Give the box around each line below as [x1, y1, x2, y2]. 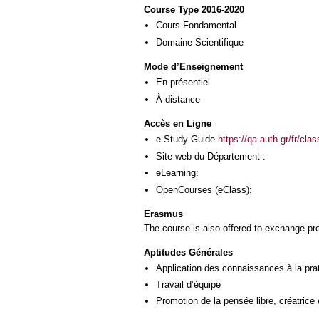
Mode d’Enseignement [144, 61, 243, 73]
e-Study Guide [156, 134, 218, 145]
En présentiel [156, 77, 210, 88]
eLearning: [156, 167, 199, 179]
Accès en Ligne [144, 118, 211, 130]
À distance [156, 93, 200, 105]
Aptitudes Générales [144, 246, 233, 258]
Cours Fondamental [156, 20, 236, 31]
